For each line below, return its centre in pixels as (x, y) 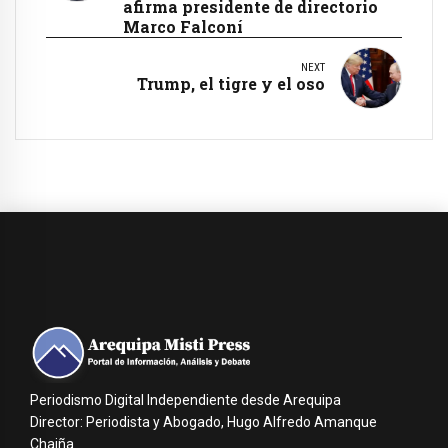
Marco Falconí (183, 26)
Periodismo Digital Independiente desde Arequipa (185, 399)
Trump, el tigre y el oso (231, 83)
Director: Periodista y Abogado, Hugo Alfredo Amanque (203, 421)
